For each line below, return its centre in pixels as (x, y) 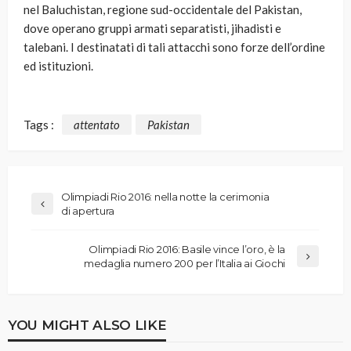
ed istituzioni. (58, 66)
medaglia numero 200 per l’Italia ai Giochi (184, 263)
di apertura (88, 210)
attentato (97, 124)
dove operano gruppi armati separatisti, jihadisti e (152, 29)
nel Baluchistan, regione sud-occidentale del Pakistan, (163, 10)
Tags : (39, 124)
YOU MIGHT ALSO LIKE (87, 324)
